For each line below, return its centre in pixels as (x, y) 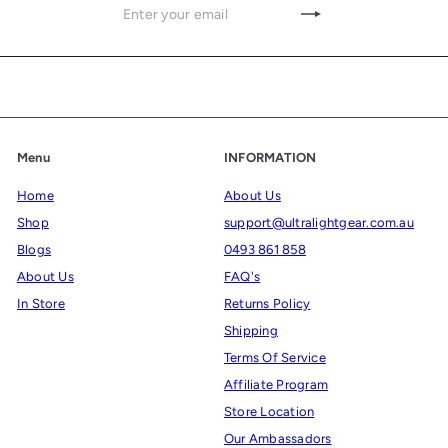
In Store (41, 304)
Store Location (269, 412)
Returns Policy (267, 304)
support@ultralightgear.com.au (319, 223)
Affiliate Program (276, 385)
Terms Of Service (275, 358)
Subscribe (260, 14)
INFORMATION (270, 158)
